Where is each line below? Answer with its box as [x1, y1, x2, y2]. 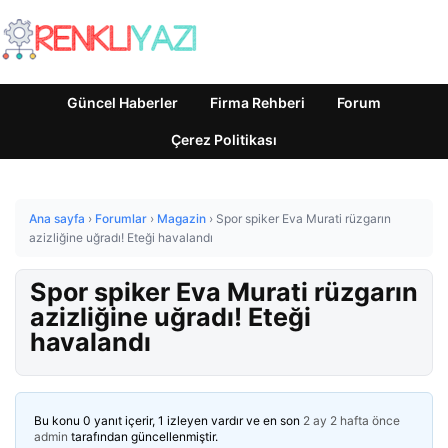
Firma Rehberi [210, 94, 305, 111]
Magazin [157, 211, 206, 226]
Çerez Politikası [171, 131, 277, 148]
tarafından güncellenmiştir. [68, 429, 218, 444]
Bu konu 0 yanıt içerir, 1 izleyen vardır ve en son [34, 413, 303, 428]
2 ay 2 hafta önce [303, 413, 400, 428]
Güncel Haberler [67, 94, 178, 111]
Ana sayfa [29, 211, 85, 226]
